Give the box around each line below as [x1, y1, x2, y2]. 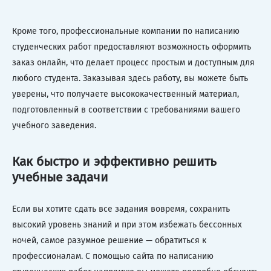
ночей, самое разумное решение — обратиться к [12, 235, 206, 246]
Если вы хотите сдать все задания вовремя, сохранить [12, 204, 230, 215]
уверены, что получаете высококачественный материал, [12, 89, 239, 100]
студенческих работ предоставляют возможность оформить [12, 42, 251, 53]
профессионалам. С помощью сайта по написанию [12, 251, 214, 262]
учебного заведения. [12, 120, 96, 131]
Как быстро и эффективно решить [12, 153, 217, 169]
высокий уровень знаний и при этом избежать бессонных [12, 220, 242, 230]
